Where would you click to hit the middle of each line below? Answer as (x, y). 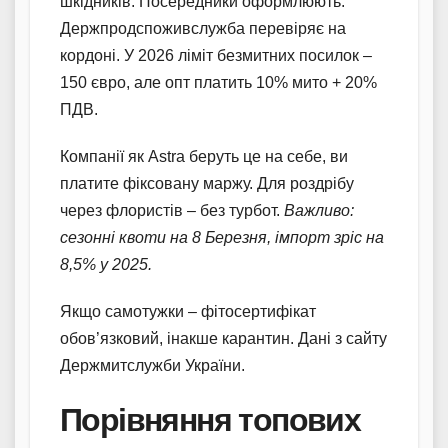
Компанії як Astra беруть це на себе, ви (204, 157)
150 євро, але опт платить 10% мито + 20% (218, 83)
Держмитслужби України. (152, 366)
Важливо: (319, 211)
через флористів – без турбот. (172, 211)
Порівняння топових (210, 420)
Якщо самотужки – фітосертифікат (188, 312)
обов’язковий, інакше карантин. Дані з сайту (223, 339)
